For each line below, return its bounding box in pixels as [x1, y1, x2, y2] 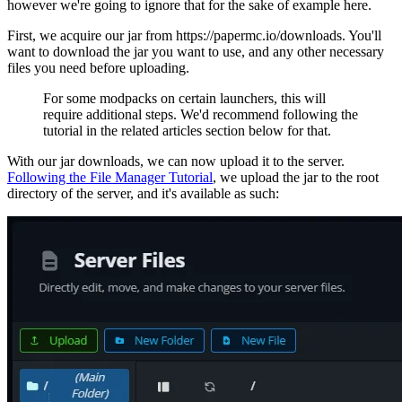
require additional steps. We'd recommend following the [43, 106, 358, 122]
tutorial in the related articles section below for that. [43, 122, 331, 138]
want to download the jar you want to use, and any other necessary [7, 43, 384, 59]
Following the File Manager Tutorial [7, 169, 213, 185]
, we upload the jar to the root [213, 169, 379, 185]
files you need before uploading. [7, 59, 189, 75]
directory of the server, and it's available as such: [7, 185, 279, 201]
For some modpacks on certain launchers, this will [43, 90, 326, 106]
